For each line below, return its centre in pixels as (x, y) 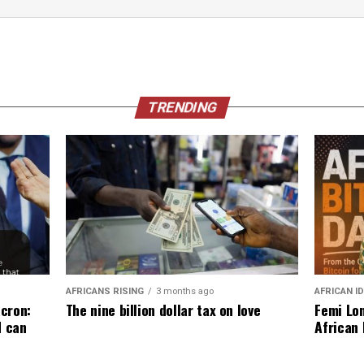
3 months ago (184, 291)
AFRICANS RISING (104, 291)
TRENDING (182, 107)
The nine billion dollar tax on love (163, 309)
